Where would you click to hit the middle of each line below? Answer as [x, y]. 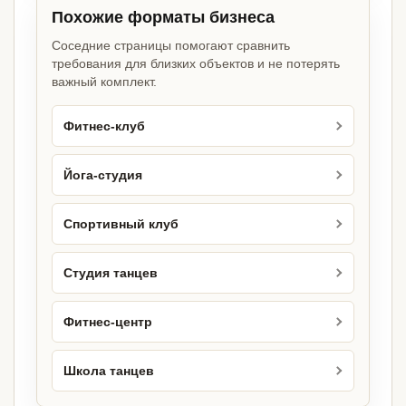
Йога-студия [103, 175]
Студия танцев [111, 273]
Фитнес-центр [108, 322]
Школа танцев [109, 371]
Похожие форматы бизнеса [163, 18]
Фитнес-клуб [104, 126]
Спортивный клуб [121, 224]
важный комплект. [104, 82]
